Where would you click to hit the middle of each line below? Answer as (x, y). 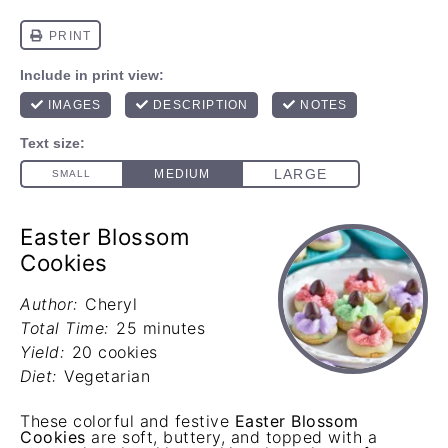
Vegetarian (107, 376)
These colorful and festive (127, 421)
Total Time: (64, 328)
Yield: (42, 352)
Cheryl (111, 304)
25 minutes (160, 328)
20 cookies (114, 352)
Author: (49, 304)
